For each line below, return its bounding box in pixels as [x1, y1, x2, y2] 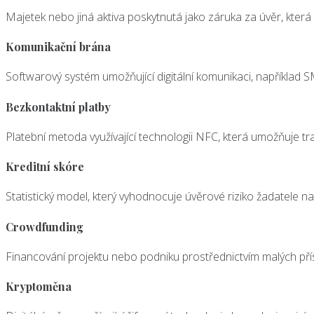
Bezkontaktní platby [6, 99, 111, 114]
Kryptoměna [6, 279, 71, 294]
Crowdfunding [6, 219, 83, 234]
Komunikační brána [6, 39, 111, 54]
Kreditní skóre [6, 159, 84, 175]
